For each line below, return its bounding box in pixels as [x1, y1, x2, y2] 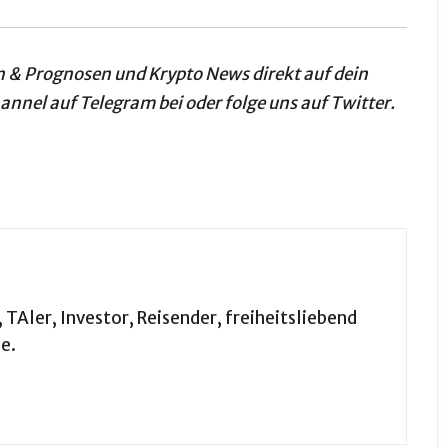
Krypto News [147, 63, 249, 86]
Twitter [330, 92, 391, 115]
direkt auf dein [248, 63, 368, 86]
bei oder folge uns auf [155, 92, 331, 115]
